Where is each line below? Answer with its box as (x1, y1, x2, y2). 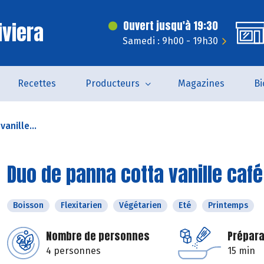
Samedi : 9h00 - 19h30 (123, 35, 218, 47)
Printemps (208, 200, 248, 210)
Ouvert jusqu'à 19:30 (123, 18, 218, 34)
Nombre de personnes (46, 228, 150, 244)
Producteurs (85, 78, 140, 89)
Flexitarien (61, 200, 102, 210)
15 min (227, 245, 255, 256)
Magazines (177, 78, 225, 89)
